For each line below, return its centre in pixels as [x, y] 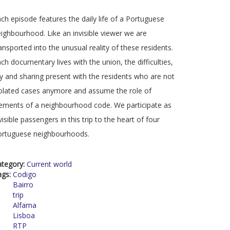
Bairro [23, 185]
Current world [49, 164]
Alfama [25, 205]
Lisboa [24, 215]
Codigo [25, 174]
